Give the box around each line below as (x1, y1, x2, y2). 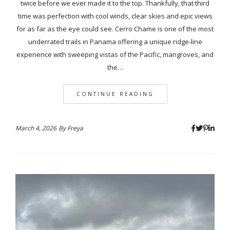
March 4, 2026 (15, 123, 56, 132)
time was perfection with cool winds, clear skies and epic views (17, 11, 213, 21)
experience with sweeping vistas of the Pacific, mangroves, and (16, 49, 214, 59)
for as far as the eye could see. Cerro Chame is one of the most (16, 24, 214, 33)
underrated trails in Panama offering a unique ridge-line (28, 36, 202, 46)
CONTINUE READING (76, 90, 154, 98)
